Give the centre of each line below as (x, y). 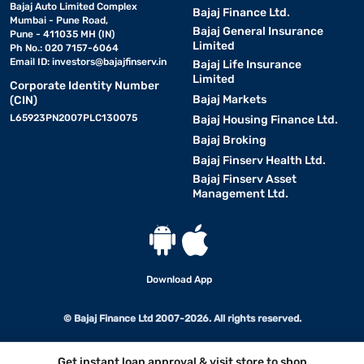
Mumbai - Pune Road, (59, 20)
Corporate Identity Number (84, 85)
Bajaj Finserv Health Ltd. (259, 160)
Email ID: (31, 61)
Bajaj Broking (229, 140)
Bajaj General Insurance (258, 31)
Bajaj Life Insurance (247, 64)
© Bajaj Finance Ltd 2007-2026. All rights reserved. (182, 318)
